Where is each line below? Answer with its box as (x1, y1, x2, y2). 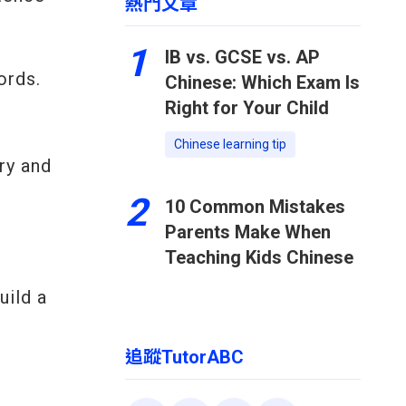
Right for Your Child (165, 97, 329, 119)
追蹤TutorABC (125, 346, 244, 368)
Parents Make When (165, 221, 331, 243)
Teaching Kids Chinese (165, 246, 353, 268)
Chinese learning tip (174, 137, 286, 151)
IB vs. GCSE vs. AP (165, 46, 320, 68)
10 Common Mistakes (165, 196, 345, 217)
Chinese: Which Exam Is (165, 72, 360, 93)
